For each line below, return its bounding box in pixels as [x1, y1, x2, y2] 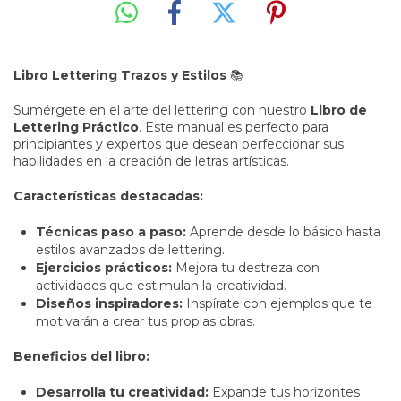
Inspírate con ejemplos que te [183, 294, 372, 311]
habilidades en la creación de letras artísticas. [13, 152, 289, 169]
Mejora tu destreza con [172, 259, 320, 276]
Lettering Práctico [13, 118, 139, 135]
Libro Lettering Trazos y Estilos [13, 66, 226, 83]
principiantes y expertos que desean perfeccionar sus [13, 135, 344, 152]
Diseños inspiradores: [36, 294, 183, 311]
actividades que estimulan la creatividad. [36, 277, 286, 294]
